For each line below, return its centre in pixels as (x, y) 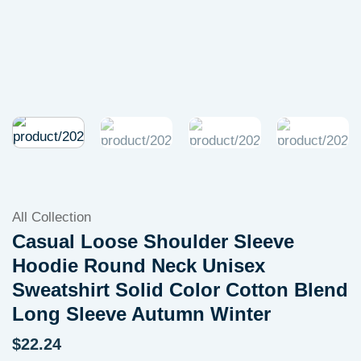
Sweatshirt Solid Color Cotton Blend (180, 290)
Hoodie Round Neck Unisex (139, 266)
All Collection (52, 218)
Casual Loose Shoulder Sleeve (153, 242)
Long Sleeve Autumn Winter (141, 315)
